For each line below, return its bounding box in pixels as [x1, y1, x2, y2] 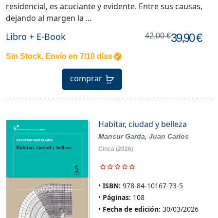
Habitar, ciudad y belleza [98, 119, 187, 130]
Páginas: [102, 193, 131, 202]
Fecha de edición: [102, 204, 161, 214]
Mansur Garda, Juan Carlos [98, 132, 189, 141]
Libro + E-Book [6, 31, 66, 43]
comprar [70, 73, 102, 84]
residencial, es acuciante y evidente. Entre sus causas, [6, 1, 202, 12]
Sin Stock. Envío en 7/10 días [6, 52, 112, 61]
